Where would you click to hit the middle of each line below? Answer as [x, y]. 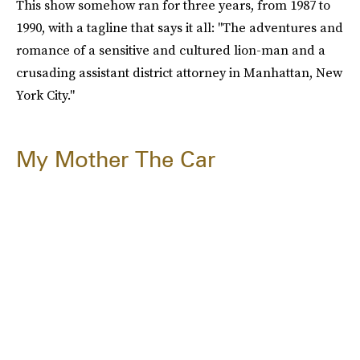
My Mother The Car [116, 160]
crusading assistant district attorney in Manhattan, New [179, 73]
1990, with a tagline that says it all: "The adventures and [180, 28]
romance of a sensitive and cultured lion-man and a [171, 50]
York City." [45, 95]
